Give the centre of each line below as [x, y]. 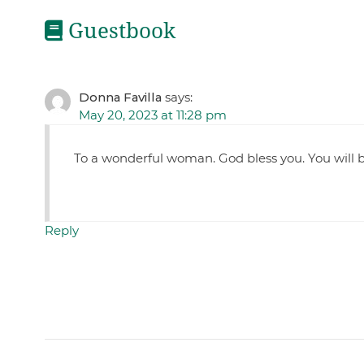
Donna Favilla [120, 97]
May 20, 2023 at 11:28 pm [152, 115]
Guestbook [119, 31]
